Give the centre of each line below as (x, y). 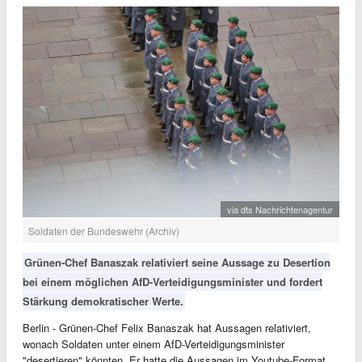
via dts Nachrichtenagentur (280, 210)
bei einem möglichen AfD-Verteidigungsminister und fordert (173, 282)
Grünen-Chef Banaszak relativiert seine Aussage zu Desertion (177, 263)
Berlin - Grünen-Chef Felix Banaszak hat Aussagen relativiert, (167, 328)
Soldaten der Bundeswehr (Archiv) (104, 231)
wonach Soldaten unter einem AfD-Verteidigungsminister (154, 344)
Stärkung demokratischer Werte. (103, 301)
